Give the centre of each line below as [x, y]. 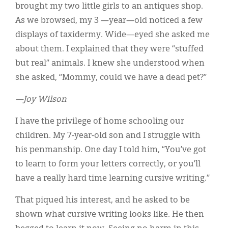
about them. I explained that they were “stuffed [109, 50]
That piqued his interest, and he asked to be [103, 201]
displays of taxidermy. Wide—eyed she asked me [112, 35]
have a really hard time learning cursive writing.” [112, 179]
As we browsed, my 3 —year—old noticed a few [109, 21]
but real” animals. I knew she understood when [110, 64]
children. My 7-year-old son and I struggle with [108, 136]
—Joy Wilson [41, 100]
